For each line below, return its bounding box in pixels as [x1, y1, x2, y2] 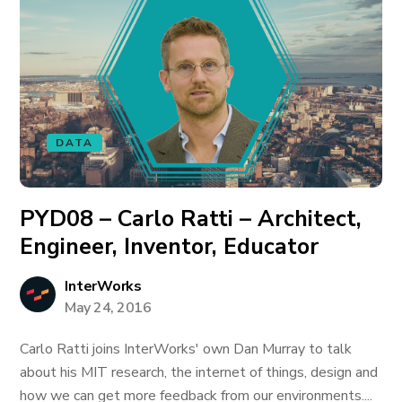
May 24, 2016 [65, 298, 152, 318]
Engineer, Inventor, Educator [20, 232, 319, 262]
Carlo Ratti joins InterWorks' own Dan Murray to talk [20, 339, 353, 359]
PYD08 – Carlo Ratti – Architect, [20, 204, 363, 234]
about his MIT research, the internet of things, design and [20, 363, 379, 382]
